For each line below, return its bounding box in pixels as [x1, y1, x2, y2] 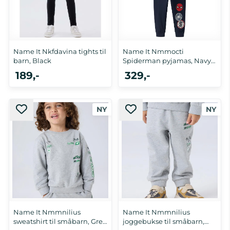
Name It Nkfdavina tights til [13, 47, 106, 56]
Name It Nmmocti [123, 47, 184, 56]
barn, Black [13, 56, 51, 65]
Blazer [123, 66, 144, 74]
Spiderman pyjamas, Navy [123, 56, 211, 65]
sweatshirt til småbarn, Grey [13, 217, 106, 226]
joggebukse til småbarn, [123, 217, 204, 226]
